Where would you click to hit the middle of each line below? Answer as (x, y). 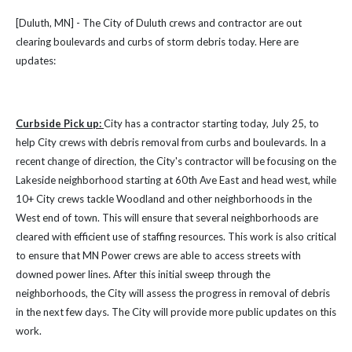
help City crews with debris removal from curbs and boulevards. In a (171, 142)
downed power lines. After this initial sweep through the (143, 274)
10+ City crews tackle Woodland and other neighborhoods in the (164, 199)
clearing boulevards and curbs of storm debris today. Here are (157, 42)
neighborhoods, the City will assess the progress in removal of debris (173, 293)
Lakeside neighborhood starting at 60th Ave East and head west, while (176, 180)
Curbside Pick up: (59, 123)
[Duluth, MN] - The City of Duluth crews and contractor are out (159, 23)
